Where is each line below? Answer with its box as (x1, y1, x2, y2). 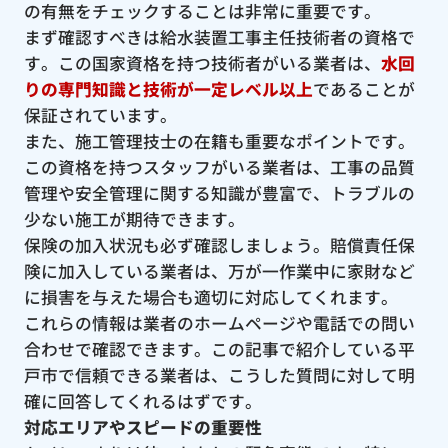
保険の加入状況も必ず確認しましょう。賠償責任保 (23, 232, 415, 257)
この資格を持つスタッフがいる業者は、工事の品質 (23, 154, 415, 179)
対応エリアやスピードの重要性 (23, 414, 262, 439)
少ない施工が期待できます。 (23, 206, 245, 231)
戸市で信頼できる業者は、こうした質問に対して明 (23, 362, 415, 387)
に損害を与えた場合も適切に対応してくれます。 (23, 284, 398, 309)
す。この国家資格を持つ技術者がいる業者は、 (23, 50, 381, 75)
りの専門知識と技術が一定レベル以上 (23, 76, 313, 101)
